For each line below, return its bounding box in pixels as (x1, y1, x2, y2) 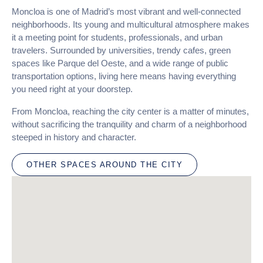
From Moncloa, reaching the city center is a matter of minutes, (12, 106, 249, 116)
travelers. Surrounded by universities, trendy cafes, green (12, 45, 231, 55)
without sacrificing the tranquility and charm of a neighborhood (12, 119, 247, 129)
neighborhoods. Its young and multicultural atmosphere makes (12, 19, 249, 29)
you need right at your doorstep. (12, 84, 133, 94)
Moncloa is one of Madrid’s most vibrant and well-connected (12, 6, 241, 16)
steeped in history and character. (12, 132, 136, 142)
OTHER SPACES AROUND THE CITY (26, 160, 183, 169)
